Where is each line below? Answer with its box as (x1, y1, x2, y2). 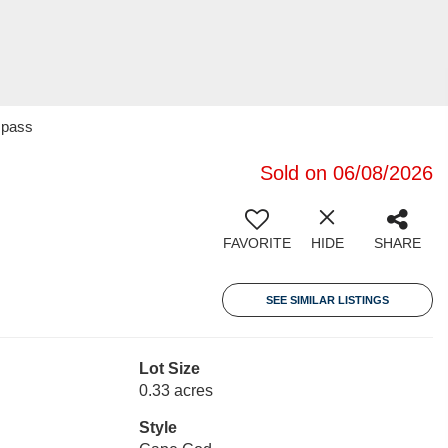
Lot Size (138, 360, 200, 377)
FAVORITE (223, 235, 291, 251)
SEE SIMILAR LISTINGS (266, 294, 389, 306)
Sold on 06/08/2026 (260, 162, 433, 184)
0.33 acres (138, 382, 213, 399)
